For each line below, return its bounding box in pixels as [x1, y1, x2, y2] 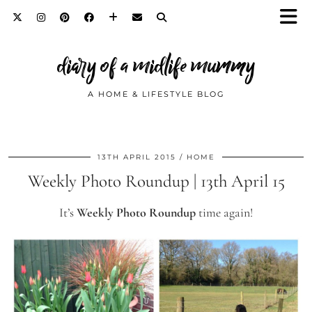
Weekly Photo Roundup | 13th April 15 [27, 171, 285, 192]
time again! [196, 205, 253, 220]
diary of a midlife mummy [57, 47, 255, 84]
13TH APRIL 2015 [97, 153, 176, 162]
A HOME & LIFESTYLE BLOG [87, 89, 225, 99]
